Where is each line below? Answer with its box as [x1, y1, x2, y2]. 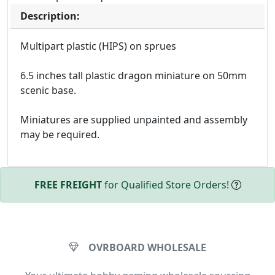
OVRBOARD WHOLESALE [88, 241, 206, 254]
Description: [20, 9, 80, 23]
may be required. [20, 128, 99, 141]
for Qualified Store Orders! [101, 178, 231, 192]
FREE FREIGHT [34, 178, 102, 192]
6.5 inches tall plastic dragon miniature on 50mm [20, 69, 247, 82]
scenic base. [20, 83, 76, 97]
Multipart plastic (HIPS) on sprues [20, 39, 176, 53]
